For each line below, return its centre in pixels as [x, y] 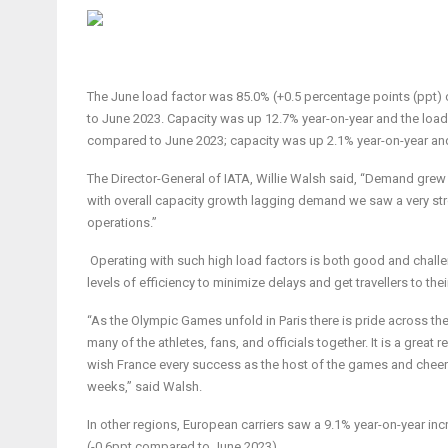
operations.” [122, 222]
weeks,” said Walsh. [144, 386]
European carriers [233, 424]
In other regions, [135, 424]
